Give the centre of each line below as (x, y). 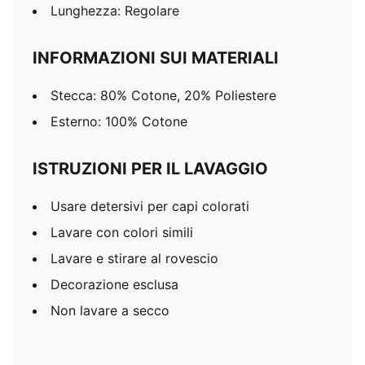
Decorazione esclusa (114, 284)
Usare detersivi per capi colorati (150, 206)
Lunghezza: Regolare (115, 11)
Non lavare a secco (110, 310)
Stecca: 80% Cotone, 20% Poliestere (163, 95)
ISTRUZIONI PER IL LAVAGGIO (150, 169)
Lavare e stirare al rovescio (134, 258)
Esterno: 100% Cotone (119, 121)
